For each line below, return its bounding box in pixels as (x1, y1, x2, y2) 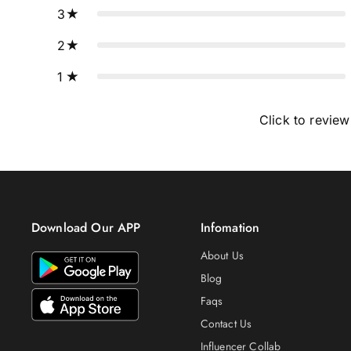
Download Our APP (31, 219, 141, 237)
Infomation (200, 219, 260, 237)
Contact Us (200, 316, 252, 332)
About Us (200, 248, 244, 264)
